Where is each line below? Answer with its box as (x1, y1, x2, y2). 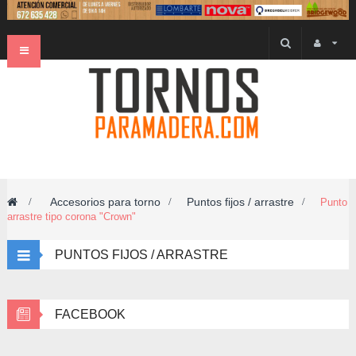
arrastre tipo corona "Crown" (7, 210, 136, 222)
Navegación (18, 44, 73, 56)
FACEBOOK (55, 307, 126, 321)
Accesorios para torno (50, 195, 161, 208)
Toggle (18, 58, 49, 71)
